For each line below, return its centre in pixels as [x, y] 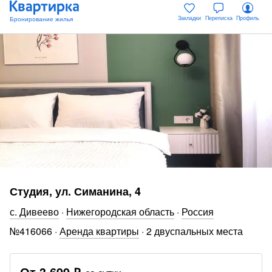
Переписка [219, 18]
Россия [198, 212]
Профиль [248, 18]
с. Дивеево [34, 212]
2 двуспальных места [195, 231]
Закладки [189, 18]
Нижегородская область [120, 212]
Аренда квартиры [99, 231]
